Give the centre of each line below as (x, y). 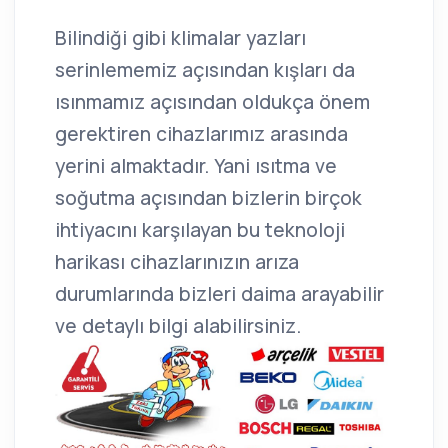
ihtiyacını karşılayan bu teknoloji (200, 229)
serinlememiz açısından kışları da (205, 69)
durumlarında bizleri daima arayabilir (219, 293)
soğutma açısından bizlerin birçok (208, 197)
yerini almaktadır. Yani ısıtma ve (196, 165)
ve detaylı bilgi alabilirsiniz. (178, 325)
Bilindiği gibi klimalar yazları (180, 37)
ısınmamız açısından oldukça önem (212, 101)
